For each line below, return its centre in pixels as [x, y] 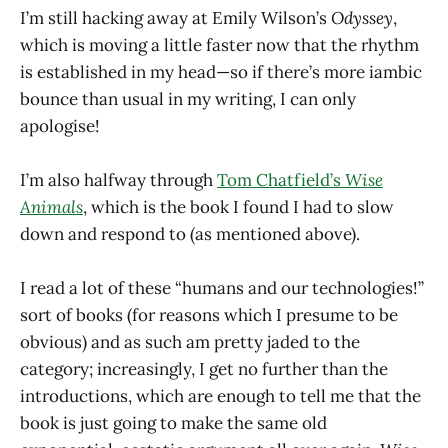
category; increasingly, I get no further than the [204, 369]
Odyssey [362, 17]
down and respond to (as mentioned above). [190, 234]
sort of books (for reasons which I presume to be [209, 315]
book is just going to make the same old [173, 423]
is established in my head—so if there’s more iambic [221, 71]
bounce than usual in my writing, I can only [188, 98]
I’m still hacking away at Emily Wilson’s [175, 17]
